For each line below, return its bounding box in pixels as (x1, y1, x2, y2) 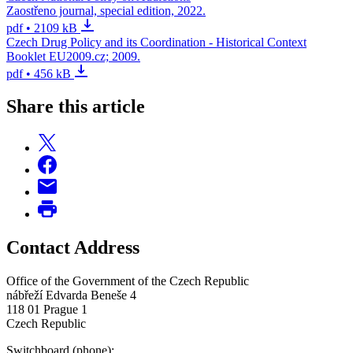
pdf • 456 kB (6, 66, 71, 80)
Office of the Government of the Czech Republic (6, 274, 252, 288)
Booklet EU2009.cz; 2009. (6, 49, 140, 63)
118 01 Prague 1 (6, 303, 87, 317)
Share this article (6, 96, 145, 117)
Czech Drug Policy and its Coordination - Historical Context (6, 35, 307, 49)
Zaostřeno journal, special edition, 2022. (6, 3, 206, 17)
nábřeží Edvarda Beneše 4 (6, 288, 136, 303)
